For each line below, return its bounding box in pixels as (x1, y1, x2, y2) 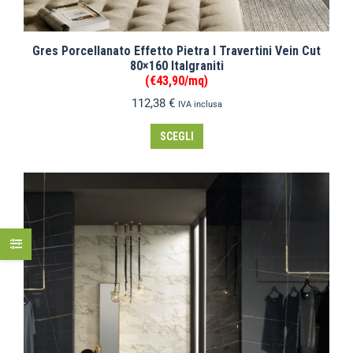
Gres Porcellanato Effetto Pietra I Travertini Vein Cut (32, 43, 321, 58)
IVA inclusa (177, 99, 222, 110)
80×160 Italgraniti (129, 58, 224, 73)
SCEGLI (159, 130, 194, 143)
